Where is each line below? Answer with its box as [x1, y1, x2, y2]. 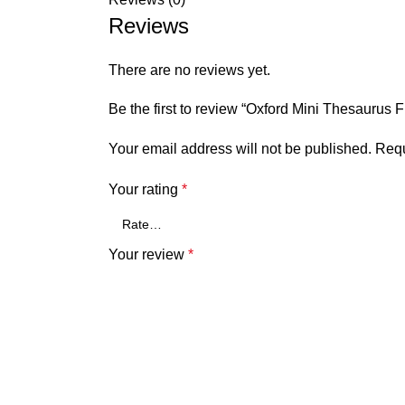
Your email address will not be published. [108, 141, 372, 156]
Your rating [108, 182, 182, 197]
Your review [108, 247, 188, 262]
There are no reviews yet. [108, 62, 270, 78]
